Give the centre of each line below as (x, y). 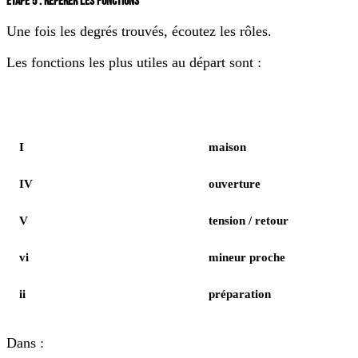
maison (227, 147)
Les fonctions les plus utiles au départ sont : (134, 63)
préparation (240, 294)
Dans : (25, 343)
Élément (39, 111)
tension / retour (249, 221)
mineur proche (247, 258)
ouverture (235, 184)
